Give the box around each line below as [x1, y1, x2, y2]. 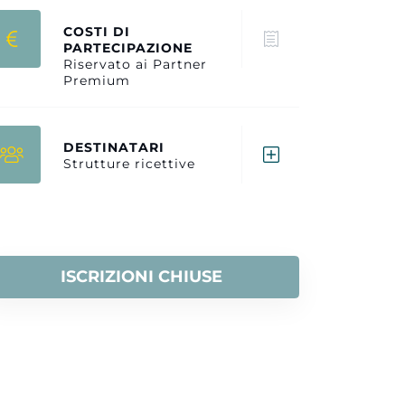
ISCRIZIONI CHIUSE [60, 267, 222, 287]
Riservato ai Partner [63, 56, 207, 72]
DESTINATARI [63, 139, 165, 155]
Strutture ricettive [63, 155, 195, 172]
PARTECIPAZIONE [63, 40, 193, 56]
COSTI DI [63, 24, 130, 40]
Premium [63, 72, 130, 89]
